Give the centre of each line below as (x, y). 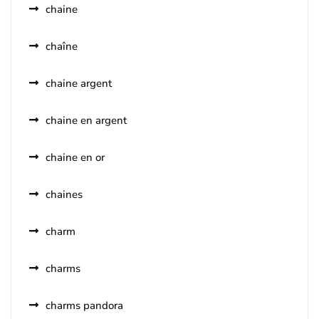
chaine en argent (86, 120)
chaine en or (75, 157)
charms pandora (84, 305)
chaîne (62, 46)
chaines (64, 194)
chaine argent (79, 83)
